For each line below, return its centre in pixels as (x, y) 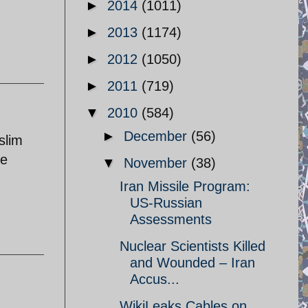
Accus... (155, 279)
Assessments (171, 219)
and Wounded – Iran (192, 263)
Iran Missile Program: (185, 186)
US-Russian (166, 203)
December (157, 136)
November (157, 163)
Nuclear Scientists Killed (192, 246)
